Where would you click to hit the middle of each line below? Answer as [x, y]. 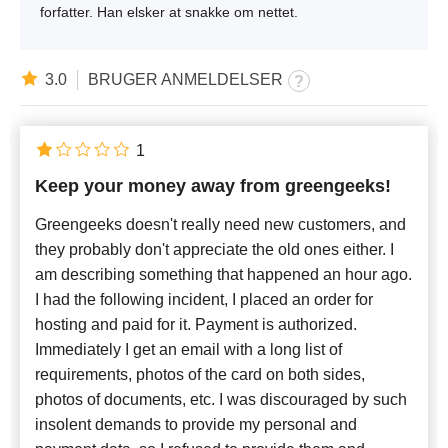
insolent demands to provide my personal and [196, 424]
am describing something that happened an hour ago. [223, 274]
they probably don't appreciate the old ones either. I [214, 249]
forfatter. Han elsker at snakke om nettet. [169, 11]
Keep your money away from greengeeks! [213, 185]
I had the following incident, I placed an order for [204, 299]
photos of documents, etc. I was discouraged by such [221, 399]
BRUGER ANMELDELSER [185, 80]
